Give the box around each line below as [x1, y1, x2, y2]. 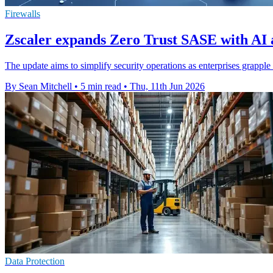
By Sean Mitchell [5, 80, 72, 91]
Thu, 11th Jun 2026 [130, 80, 205, 91]
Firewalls [5, 8, 40, 19]
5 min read [80, 80, 121, 91]
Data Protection [5, 255, 65, 266]
